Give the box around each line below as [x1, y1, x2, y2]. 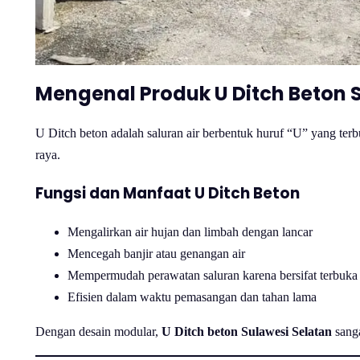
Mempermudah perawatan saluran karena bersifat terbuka [67, 268, 358, 282]
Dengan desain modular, [35, 324, 162, 338]
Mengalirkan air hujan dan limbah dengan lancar [67, 224, 313, 239]
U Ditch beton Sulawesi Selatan [162, 324, 332, 338]
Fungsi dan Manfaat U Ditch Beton [35, 182, 300, 204]
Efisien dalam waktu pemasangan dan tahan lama [67, 289, 317, 304]
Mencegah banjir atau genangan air [67, 246, 245, 260]
